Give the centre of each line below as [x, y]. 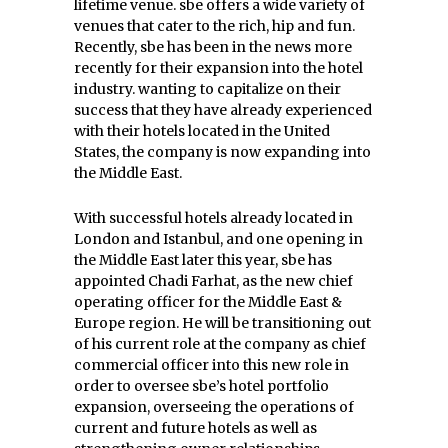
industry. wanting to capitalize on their [207, 89]
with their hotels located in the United [202, 131]
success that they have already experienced [223, 110]
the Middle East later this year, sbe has [203, 260]
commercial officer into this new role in [211, 365]
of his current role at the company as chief [220, 344]
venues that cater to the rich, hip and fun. [214, 26]
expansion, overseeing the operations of [214, 407]
